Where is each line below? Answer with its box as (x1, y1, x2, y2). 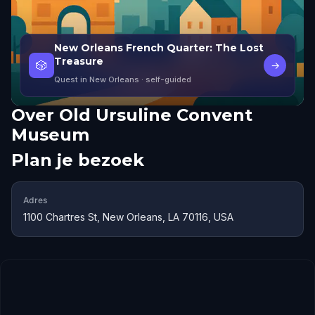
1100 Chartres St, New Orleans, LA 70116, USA (23, 211, 233, 223)
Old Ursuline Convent (59, 105, 252, 125)
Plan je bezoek (11, 150, 144, 170)
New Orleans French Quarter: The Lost (54, 41, 264, 54)
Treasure (54, 55, 103, 67)
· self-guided (139, 75, 191, 84)
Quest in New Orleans (54, 75, 139, 84)
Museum (11, 124, 89, 145)
